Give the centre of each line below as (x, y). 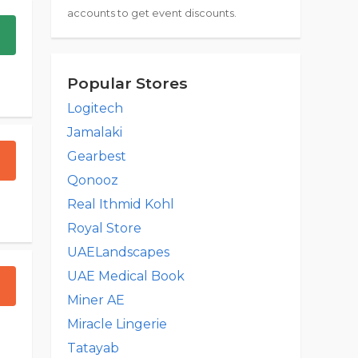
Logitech (95, 108)
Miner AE (96, 300)
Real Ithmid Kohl (121, 204)
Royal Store (104, 228)
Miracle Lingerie (117, 324)
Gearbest (97, 156)
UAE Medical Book (126, 276)
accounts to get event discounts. (152, 13)
